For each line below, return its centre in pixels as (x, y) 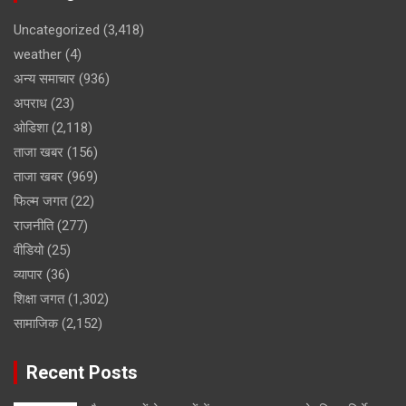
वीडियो (29, 250)
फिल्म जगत (40, 201)
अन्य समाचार (44, 78)
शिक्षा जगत (39, 299)
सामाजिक (36, 323)
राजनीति (34, 225)
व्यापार (28, 274)
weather (38, 54)
